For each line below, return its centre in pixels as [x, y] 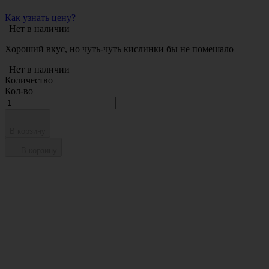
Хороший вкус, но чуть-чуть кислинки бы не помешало [119, 49]
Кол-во [19, 91]
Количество [29, 80]
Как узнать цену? [40, 18]
